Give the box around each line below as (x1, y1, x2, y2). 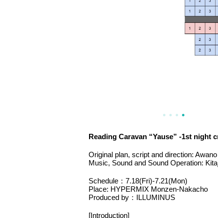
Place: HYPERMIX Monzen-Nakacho (89, 185, 208, 193)
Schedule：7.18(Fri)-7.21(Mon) (89, 177, 187, 185)
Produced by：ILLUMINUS (89, 194, 175, 201)
